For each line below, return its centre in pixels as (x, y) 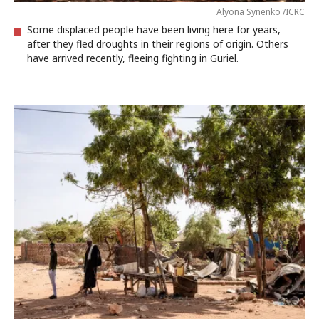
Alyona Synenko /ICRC (261, 12)
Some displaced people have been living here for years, (154, 30)
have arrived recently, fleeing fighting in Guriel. (133, 58)
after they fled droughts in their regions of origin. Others (158, 44)
